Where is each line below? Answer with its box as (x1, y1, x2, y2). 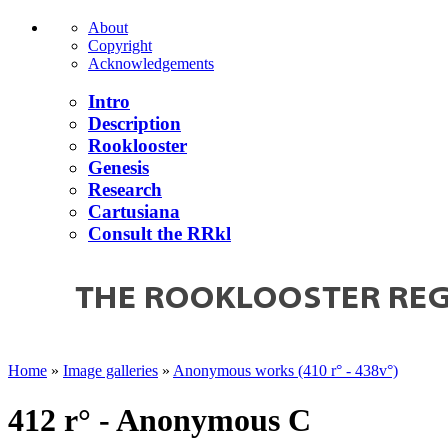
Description (88, 113, 181, 135)
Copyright (88, 36, 152, 54)
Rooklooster (88, 135, 187, 157)
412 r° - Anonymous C (8, 401, 311, 438)
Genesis (88, 157, 149, 179)
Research (88, 179, 162, 201)
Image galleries (63, 362, 158, 380)
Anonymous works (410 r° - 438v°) (173, 362, 398, 380)
